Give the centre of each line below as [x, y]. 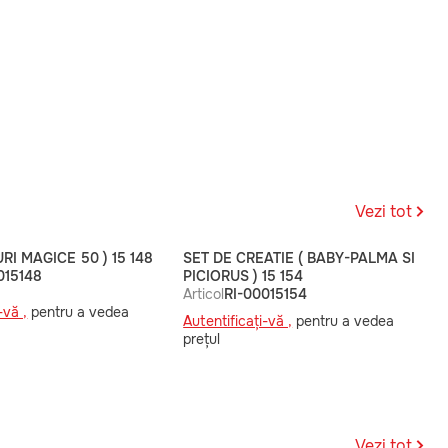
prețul [202, 339]
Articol [204, 294]
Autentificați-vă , [238, 321]
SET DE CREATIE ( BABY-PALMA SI [299, 258]
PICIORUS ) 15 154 [243, 276]
